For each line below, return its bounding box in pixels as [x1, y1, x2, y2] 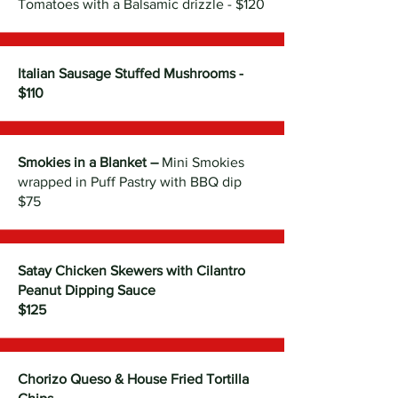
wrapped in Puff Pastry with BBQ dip [18, 174, 242, 189]
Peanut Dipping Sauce [18, 283, 155, 298]
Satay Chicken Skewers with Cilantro [18, 263, 245, 278]
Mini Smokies [162, 155, 244, 170]
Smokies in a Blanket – [18, 155, 162, 170]
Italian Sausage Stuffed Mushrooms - [18, 66, 243, 81]
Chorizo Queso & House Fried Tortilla [18, 371, 249, 386]
